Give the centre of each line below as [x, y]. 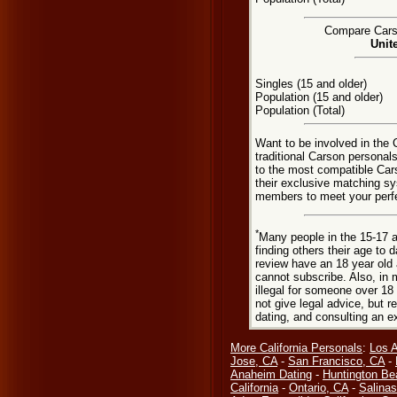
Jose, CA [254, 361]
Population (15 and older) [319, 97]
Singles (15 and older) [311, 84]
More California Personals [296, 348]
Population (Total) [300, 110]
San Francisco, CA [336, 361]
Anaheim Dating [271, 374]
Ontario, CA [319, 388]
